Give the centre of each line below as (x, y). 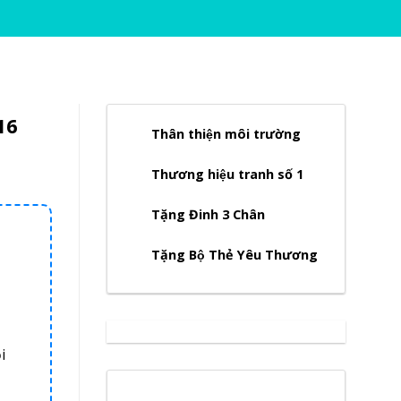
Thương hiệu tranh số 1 (227, 174)
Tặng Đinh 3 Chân (208, 214)
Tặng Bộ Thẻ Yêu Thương (234, 254)
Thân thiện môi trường (226, 133)
